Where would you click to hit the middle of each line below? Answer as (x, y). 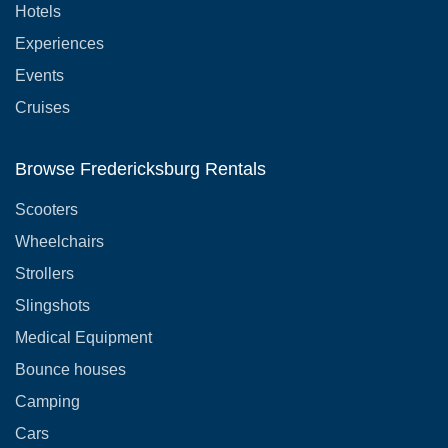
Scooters (46, 209)
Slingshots (52, 305)
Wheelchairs (59, 241)
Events (39, 75)
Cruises (42, 107)
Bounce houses (70, 369)
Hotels (38, 11)
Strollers (44, 273)
